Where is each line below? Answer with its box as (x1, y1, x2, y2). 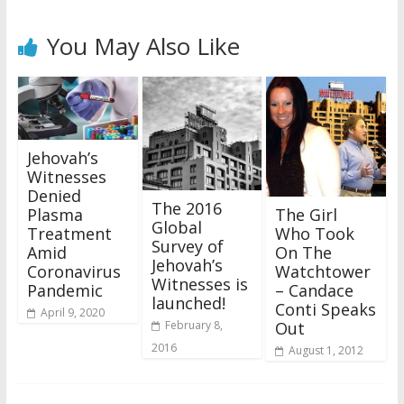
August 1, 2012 (289, 342, 364, 358)
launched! (151, 292, 225, 314)
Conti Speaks (275, 298, 377, 320)
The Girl (275, 203, 338, 225)
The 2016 (151, 197, 222, 219)
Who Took (275, 222, 355, 244)
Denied (26, 184, 81, 207)
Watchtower (275, 260, 372, 282)
